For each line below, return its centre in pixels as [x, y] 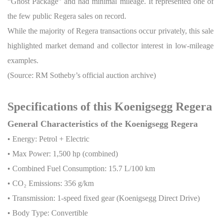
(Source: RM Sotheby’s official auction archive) [82, 75]
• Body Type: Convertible [48, 213]
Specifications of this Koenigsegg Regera [110, 106]
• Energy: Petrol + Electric [48, 139]
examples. [23, 60]
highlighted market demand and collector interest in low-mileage [110, 45]
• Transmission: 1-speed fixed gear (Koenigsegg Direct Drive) [104, 198]
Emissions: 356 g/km [60, 183]
